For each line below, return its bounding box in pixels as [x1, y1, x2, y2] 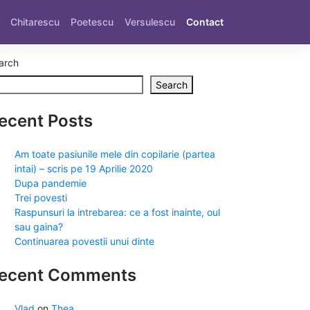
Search [156, 78, 188, 91]
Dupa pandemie [15, 176, 86, 189]
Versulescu [125, 16, 175, 28]
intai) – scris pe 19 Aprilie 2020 [15, 162, 153, 174]
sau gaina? [15, 220, 63, 232]
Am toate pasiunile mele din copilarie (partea [15, 147, 215, 160]
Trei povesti [15, 191, 67, 203]
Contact [186, 16, 224, 28]
